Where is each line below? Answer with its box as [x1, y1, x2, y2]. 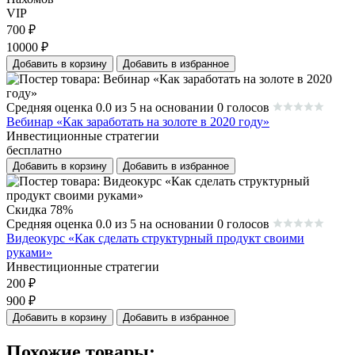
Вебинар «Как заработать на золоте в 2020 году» [6, 115, 269, 129]
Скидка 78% [6, 203, 73, 217]
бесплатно [6, 143, 62, 158]
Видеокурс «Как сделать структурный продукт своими [6, 231, 304, 246]
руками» [6, 246, 52, 260]
